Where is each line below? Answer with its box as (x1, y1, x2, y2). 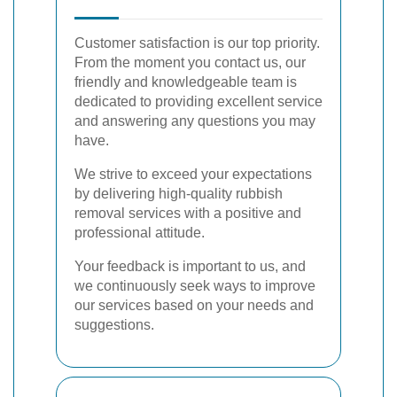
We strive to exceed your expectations (74, 166, 312, 182)
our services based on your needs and (74, 297, 314, 313)
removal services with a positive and (74, 205, 301, 221)
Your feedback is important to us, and (74, 258, 306, 274)
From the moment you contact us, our (74, 54, 306, 70)
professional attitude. (74, 224, 205, 240)
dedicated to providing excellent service (74, 93, 323, 109)
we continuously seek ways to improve (74, 277, 315, 293)
